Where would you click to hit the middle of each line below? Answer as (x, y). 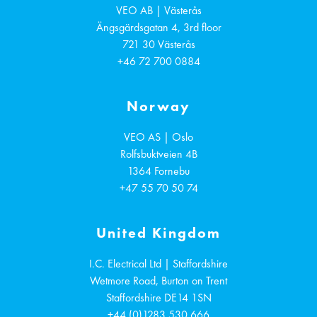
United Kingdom (158, 232)
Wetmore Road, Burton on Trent (158, 280)
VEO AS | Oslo (158, 137)
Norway (158, 105)
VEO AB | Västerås (158, 10)
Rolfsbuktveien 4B (158, 154)
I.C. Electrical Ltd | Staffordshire (158, 263)
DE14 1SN (188, 297)
